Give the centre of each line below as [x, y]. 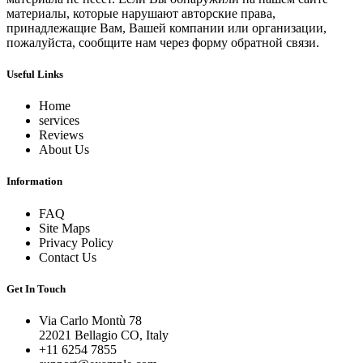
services [59, 121]
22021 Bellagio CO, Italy [104, 335]
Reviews [61, 135]
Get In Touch [36, 288]
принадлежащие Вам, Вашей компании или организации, [167, 28]
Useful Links [35, 75]
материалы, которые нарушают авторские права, [141, 13]
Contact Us [68, 257]
